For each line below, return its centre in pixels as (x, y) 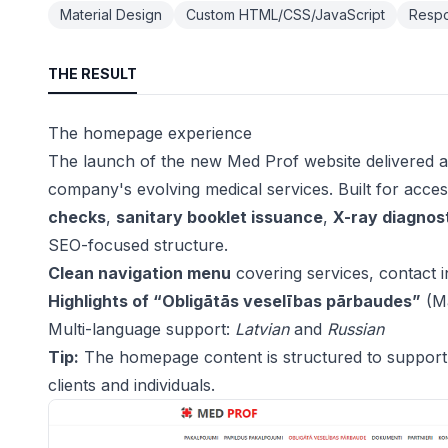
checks (77, 217)
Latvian (262, 329)
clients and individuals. (131, 385)
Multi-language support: (141, 329)
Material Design (111, 14)
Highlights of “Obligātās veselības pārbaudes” (234, 301)
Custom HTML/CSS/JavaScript (285, 14)
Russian (355, 329)
